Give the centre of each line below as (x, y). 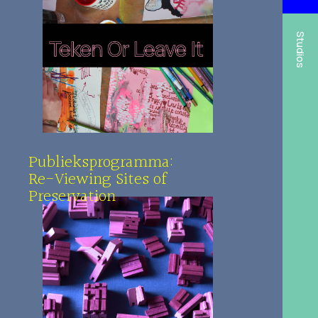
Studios (301, 49)
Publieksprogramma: (101, 163)
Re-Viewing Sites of (98, 180)
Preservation (72, 197)
